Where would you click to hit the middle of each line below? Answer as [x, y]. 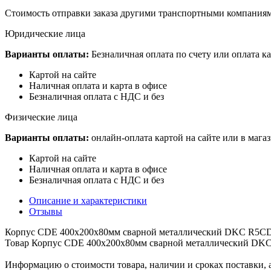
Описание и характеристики [88, 200]
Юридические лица [45, 33]
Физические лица [41, 117]
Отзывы [46, 211]
